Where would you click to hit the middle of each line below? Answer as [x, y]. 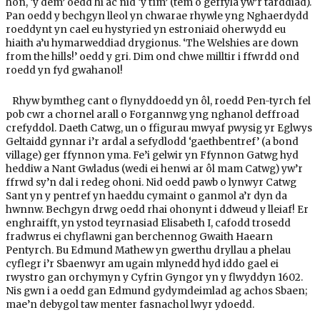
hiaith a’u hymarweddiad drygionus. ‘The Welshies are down [152, 44]
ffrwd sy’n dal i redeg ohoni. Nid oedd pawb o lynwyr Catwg [151, 183]
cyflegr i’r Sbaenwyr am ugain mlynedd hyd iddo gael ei [142, 264]
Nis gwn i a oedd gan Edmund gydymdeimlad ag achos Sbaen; [156, 291]
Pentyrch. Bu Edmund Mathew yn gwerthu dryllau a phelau [148, 251]
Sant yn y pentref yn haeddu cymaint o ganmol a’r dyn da [146, 196]
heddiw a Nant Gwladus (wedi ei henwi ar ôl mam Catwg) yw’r [154, 169]
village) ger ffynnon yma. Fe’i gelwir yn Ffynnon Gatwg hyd [152, 156]
